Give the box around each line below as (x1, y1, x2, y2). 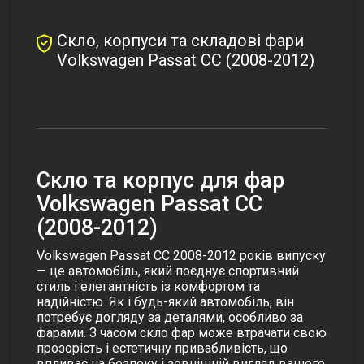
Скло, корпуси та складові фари (57, 31, 304, 51)
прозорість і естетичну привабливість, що (37, 340, 288, 357)
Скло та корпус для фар (37, 167, 284, 194)
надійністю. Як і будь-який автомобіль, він (37, 294, 294, 310)
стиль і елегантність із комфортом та (37, 279, 260, 295)
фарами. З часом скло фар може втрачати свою (37, 325, 327, 341)
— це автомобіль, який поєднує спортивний (37, 263, 299, 279)
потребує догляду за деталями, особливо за (37, 310, 303, 326)
